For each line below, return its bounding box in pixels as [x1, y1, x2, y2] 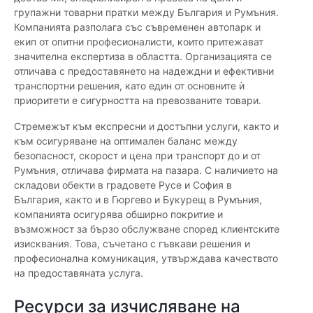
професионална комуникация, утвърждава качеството [14, 252, 278, 265]
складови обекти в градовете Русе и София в [14, 179, 232, 191]
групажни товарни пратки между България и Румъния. [14, 6, 279, 19]
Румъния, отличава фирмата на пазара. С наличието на [14, 164, 278, 177]
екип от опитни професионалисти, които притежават [14, 36, 263, 48]
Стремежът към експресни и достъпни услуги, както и [14, 120, 279, 133]
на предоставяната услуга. [14, 267, 143, 279]
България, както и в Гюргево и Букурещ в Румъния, [14, 194, 262, 206]
